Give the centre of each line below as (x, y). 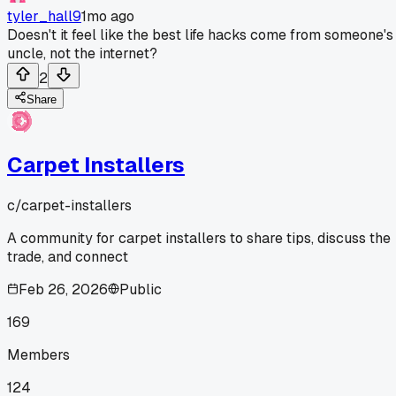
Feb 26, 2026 (63, 289)
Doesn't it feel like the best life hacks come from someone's (200, 34)
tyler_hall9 (44, 16)
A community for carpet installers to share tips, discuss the (199, 238)
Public (141, 289)
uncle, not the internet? (82, 53)
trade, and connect (68, 256)
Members (38, 354)
